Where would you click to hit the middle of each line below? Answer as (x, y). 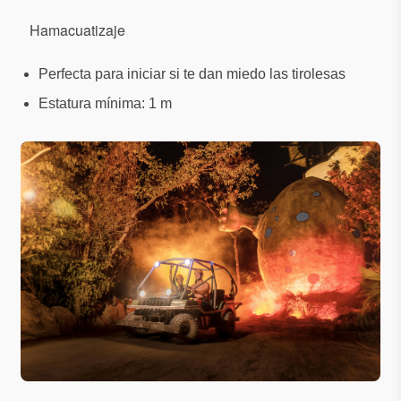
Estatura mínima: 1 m (105, 103)
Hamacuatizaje (77, 30)
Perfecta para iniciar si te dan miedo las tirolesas (192, 73)
